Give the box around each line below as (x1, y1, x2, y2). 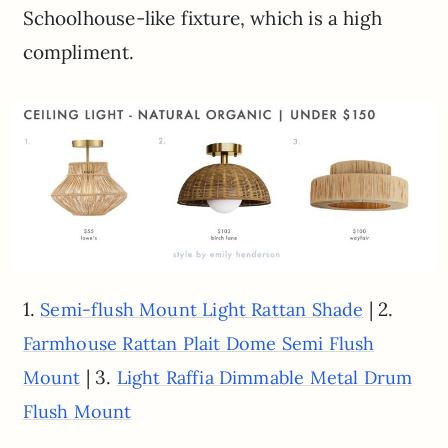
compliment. (22, 40, 135, 65)
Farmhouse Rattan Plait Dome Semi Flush (22, 332, 375, 356)
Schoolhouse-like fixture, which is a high (22, 6, 382, 31)
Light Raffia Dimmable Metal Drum (116, 366, 413, 390)
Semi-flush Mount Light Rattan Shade (40, 298, 364, 322)
